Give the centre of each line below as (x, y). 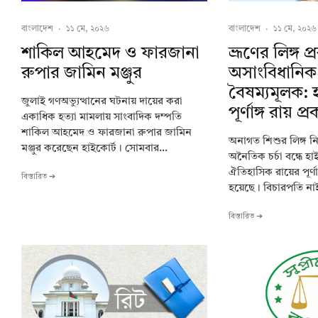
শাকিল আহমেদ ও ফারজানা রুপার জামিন (106, 133)
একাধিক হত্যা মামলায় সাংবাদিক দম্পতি (102, 117)
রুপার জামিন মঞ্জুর (82, 73)
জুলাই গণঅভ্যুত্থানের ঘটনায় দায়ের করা (102, 102)
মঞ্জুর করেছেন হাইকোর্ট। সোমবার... (94, 148)
